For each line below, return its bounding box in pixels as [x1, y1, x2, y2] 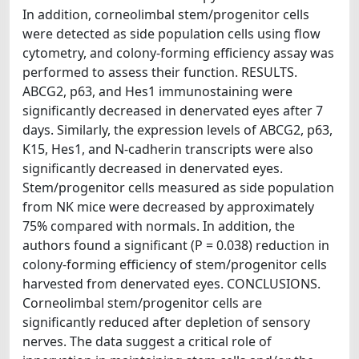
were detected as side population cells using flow [22, 25, 321, 42]
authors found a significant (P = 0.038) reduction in [22, 236, 329, 254]
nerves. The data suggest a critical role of [22, 333, 272, 350]
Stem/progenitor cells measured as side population [22, 179, 334, 196]
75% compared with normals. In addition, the [22, 217, 295, 235]
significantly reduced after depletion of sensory [22, 313, 310, 331]
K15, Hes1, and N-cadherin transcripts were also [22, 140, 313, 158]
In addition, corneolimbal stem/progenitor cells [22, 6, 309, 23]
